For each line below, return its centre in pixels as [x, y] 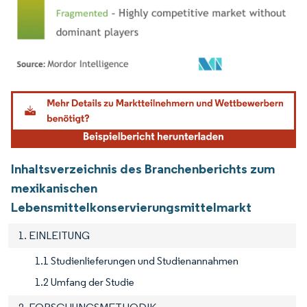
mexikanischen [54, 187]
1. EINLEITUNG [54, 235]
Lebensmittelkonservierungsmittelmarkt [131, 207]
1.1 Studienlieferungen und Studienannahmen [137, 260]
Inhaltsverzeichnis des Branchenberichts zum [143, 168]
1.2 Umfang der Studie [85, 282]
